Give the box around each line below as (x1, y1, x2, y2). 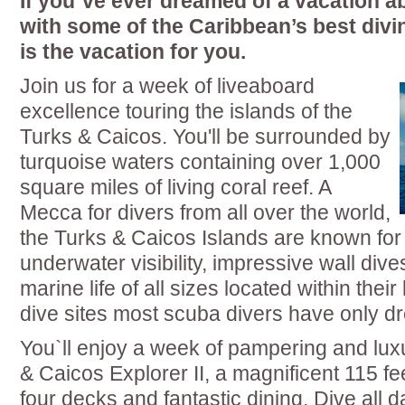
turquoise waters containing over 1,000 (20, 150, 381, 174)
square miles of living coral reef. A (20, 175, 331, 199)
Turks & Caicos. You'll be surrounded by (20, 125, 391, 148)
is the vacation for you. (20, 40, 246, 63)
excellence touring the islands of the (20, 99, 353, 123)
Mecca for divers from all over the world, (20, 201, 391, 224)
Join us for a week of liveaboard (20, 74, 315, 98)
